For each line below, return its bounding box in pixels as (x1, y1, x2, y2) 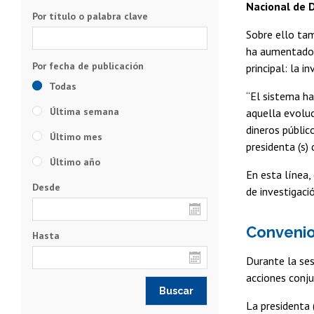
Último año (47, 155, 100, 168)
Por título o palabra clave (32, 9, 148, 22)
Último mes (47, 130, 102, 143)
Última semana (47, 104, 119, 118)
